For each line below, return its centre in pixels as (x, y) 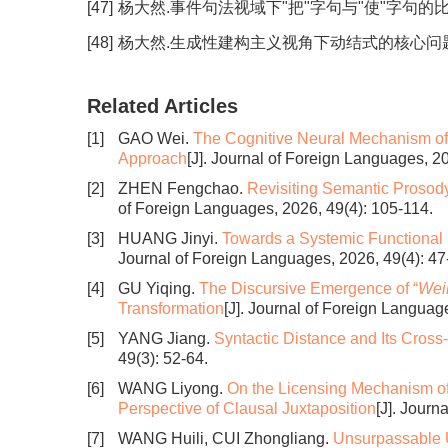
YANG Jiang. (166, 338)
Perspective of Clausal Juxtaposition (247, 408)
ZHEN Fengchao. (182, 188)
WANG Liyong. (172, 388)
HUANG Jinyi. (170, 238)
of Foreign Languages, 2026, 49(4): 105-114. (275, 208)
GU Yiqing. (158, 288)
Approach (152, 158)
